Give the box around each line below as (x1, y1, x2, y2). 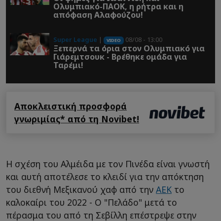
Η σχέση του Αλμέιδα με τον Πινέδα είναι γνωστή (6, 158, 210, 170)
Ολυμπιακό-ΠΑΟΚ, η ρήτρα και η (53, 1, 184, 12)
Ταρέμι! (53, 60, 83, 71)
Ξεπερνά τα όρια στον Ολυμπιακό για (53, 43, 205, 54)
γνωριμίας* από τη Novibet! (14, 113, 139, 125)
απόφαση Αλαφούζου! (53, 9, 143, 21)
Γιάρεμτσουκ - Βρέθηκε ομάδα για (53, 51, 187, 63)
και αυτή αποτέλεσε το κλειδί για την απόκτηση (6, 171, 204, 183)
